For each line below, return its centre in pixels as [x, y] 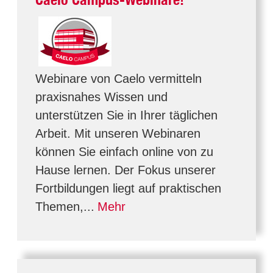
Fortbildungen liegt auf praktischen [128, 188]
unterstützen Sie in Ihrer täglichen [126, 115]
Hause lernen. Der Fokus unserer [126, 170]
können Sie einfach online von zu [124, 152]
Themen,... [65, 207]
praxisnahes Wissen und [101, 97]
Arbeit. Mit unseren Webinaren [118, 133]
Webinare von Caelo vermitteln [119, 79]
